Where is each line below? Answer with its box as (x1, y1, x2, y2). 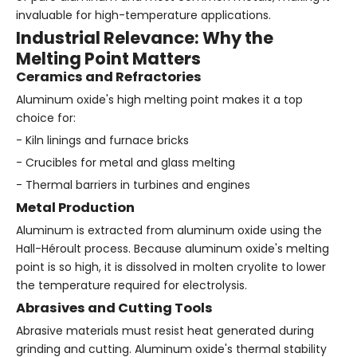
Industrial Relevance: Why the (16, 25, 273, 49)
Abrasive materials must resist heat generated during (16, 322, 314, 339)
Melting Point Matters (16, 46, 201, 70)
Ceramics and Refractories (16, 67, 202, 86)
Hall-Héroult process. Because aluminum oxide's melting (16, 240, 329, 257)
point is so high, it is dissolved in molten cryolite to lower (16, 258, 326, 275)
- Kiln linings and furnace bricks (16, 131, 189, 148)
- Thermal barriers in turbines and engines (16, 176, 250, 193)
